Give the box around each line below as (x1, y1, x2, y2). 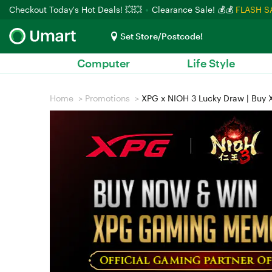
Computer (77, 56, 130, 70)
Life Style (187, 56, 235, 70)
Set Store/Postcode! (120, 31, 203, 41)
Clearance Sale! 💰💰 (152, 4, 233, 15)
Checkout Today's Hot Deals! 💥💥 (9, 4, 144, 15)
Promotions (85, 93, 130, 103)
